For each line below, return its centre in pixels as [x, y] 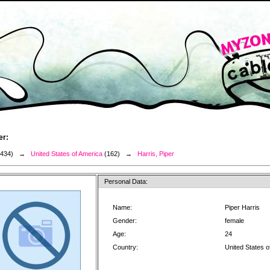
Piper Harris [242, 207]
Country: [125, 247]
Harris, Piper [156, 154]
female [234, 221]
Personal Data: [126, 181]
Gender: [125, 221]
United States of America [67, 154]
